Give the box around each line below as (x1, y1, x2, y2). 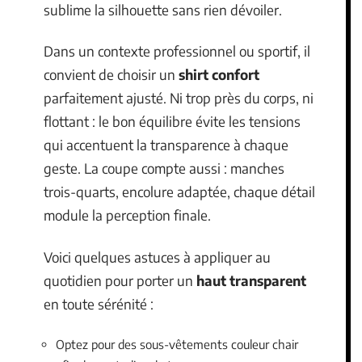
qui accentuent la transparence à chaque (44, 136, 288, 154)
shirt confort (179, 65, 259, 84)
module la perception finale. (44, 206, 211, 225)
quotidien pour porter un (44, 271, 196, 289)
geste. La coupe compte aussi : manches (44, 159, 284, 178)
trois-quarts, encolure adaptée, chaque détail (44, 183, 315, 201)
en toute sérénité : (44, 294, 154, 313)
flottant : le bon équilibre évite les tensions (44, 112, 301, 131)
